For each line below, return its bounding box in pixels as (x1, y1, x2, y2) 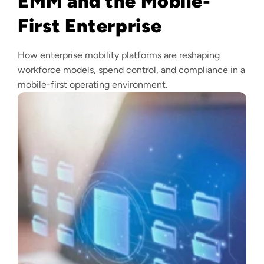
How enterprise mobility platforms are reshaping (18, 49, 220, 61)
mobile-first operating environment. (18, 78, 167, 90)
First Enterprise (18, 14, 162, 37)
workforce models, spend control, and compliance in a (18, 64, 245, 75)
